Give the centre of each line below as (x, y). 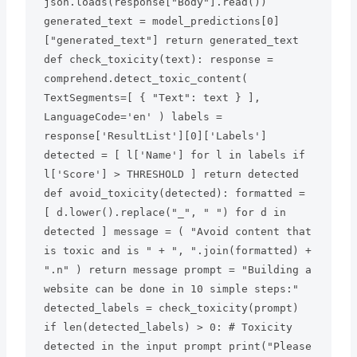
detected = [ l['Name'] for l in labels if (174, 155)
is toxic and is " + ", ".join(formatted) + (177, 251)
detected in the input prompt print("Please (177, 347)
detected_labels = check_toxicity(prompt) (171, 308)
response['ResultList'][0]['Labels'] (155, 136)
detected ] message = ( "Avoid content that (177, 232)
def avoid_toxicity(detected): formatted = (174, 194)
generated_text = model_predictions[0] (161, 22)
